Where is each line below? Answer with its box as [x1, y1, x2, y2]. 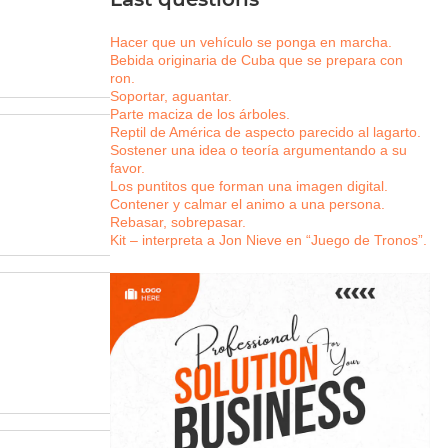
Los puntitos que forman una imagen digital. [110, 178, 388, 194]
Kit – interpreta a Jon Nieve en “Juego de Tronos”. [110, 232, 427, 248]
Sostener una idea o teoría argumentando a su [110, 142, 407, 158]
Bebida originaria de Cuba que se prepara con [110, 52, 403, 68]
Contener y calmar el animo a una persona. [110, 196, 385, 212]
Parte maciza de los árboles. [110, 106, 290, 122]
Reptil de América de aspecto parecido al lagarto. [110, 124, 421, 140]
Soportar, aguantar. [110, 88, 232, 104]
